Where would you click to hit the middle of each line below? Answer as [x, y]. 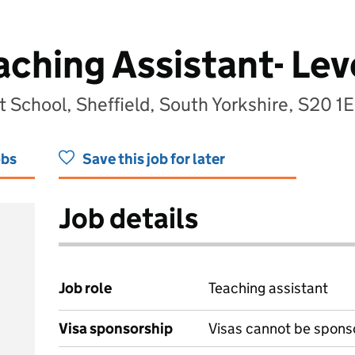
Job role [85, 288]
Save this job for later [154, 159]
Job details [128, 218]
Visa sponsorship [116, 328]
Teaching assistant [268, 288]
